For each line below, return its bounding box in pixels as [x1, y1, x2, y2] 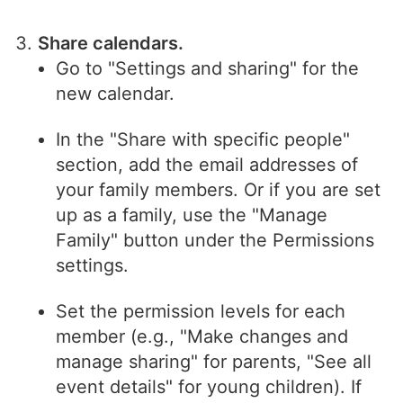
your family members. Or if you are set [56, 179, 381, 201]
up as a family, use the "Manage [56, 204, 328, 227]
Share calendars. [38, 32, 184, 55]
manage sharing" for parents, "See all [56, 351, 372, 373]
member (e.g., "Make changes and [56, 326, 349, 348]
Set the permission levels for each [56, 300, 346, 323]
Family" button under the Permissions [56, 229, 375, 252]
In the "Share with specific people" [56, 129, 351, 151]
